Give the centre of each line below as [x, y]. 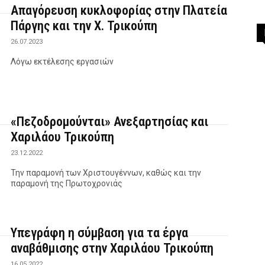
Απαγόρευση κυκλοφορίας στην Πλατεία [119, 10]
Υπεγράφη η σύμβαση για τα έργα [100, 232]
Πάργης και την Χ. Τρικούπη [84, 25]
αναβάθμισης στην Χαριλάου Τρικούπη [112, 248]
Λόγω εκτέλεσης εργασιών [62, 61]
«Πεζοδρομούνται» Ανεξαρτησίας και [110, 121]
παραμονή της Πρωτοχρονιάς [67, 183]
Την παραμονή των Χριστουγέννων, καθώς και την [106, 172]
